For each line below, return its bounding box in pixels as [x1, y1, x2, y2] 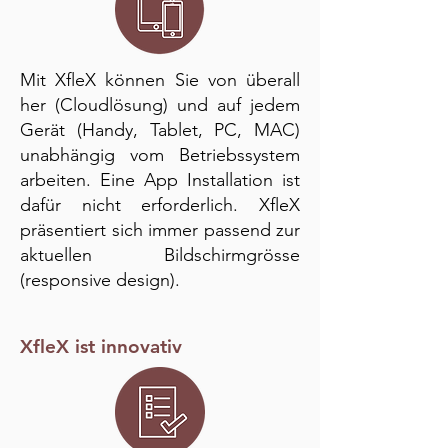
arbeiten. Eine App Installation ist [20, 169, 300, 191]
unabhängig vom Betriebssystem [20, 144, 300, 166]
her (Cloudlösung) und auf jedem [20, 94, 300, 116]
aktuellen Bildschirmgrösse [20, 244, 300, 266]
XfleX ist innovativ [20, 335, 182, 358]
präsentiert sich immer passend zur [20, 219, 300, 241]
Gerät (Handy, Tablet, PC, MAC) [20, 119, 300, 141]
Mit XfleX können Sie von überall [20, 69, 300, 91]
